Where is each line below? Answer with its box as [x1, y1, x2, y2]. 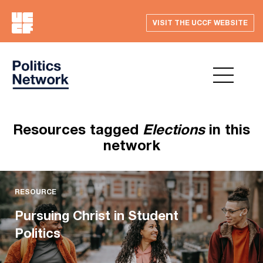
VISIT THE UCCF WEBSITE [153, 18, 248, 27]
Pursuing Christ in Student [15, 208, 178, 223]
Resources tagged [13, 121, 143, 137]
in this [205, 121, 250, 137]
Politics [15, 225, 60, 241]
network [103, 137, 160, 153]
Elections [143, 121, 205, 137]
